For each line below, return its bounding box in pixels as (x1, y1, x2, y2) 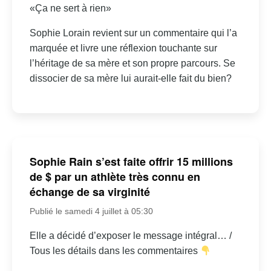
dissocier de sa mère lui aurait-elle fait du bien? (29, 73, 232, 83)
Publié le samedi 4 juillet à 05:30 (29, 206, 153, 217)
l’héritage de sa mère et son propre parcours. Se (29, 57, 235, 68)
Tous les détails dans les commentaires (29, 246, 200, 256)
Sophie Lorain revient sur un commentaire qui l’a (29, 27, 237, 38)
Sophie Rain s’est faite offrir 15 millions (29, 154, 233, 170)
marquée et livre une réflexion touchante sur (29, 42, 217, 53)
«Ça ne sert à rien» (29, 2, 111, 13)
